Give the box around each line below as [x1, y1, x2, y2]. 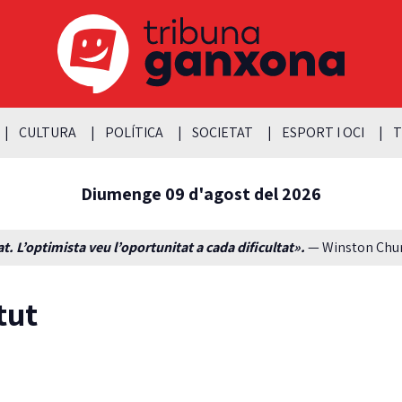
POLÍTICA [104, 122, 163, 142]
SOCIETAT [191, 122, 253, 142]
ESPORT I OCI [281, 122, 364, 142]
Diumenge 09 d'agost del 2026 [81, 181, 321, 205]
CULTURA [18, 122, 76, 142]
